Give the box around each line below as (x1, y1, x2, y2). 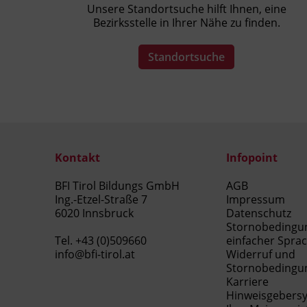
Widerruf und (226, 247, 295, 262)
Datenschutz (226, 206, 291, 221)
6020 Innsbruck (55, 206, 134, 221)
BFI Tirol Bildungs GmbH (55, 178, 180, 194)
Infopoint (226, 149, 278, 165)
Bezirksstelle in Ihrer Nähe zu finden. (93, 14, 280, 30)
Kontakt (55, 149, 100, 165)
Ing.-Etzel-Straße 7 (55, 192, 147, 208)
